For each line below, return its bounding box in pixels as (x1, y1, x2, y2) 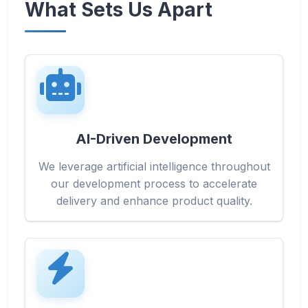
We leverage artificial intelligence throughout (38, 159, 270, 173)
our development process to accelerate (51, 177, 257, 190)
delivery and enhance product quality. (56, 194, 252, 208)
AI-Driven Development (76, 131, 232, 147)
